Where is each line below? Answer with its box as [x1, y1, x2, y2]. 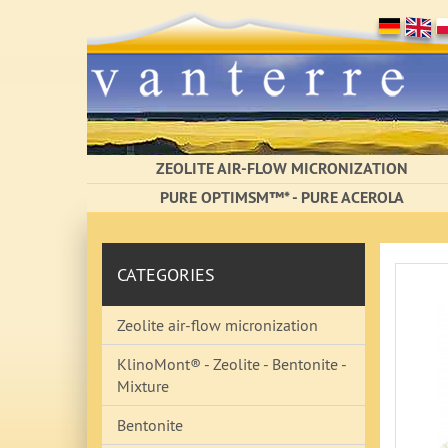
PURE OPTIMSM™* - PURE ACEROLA [159, 187, 404, 208]
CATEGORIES [117, 263, 215, 286]
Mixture [117, 376, 169, 396]
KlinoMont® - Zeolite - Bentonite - [117, 354, 346, 374]
